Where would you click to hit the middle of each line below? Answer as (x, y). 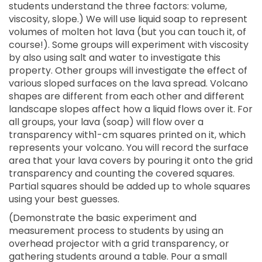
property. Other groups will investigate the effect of (128, 70)
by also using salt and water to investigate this (115, 58)
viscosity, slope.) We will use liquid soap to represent (128, 19)
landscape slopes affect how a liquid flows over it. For (131, 109)
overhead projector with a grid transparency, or (119, 244)
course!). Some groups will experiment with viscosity (129, 45)
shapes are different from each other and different (127, 96)
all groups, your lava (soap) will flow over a (106, 122)
